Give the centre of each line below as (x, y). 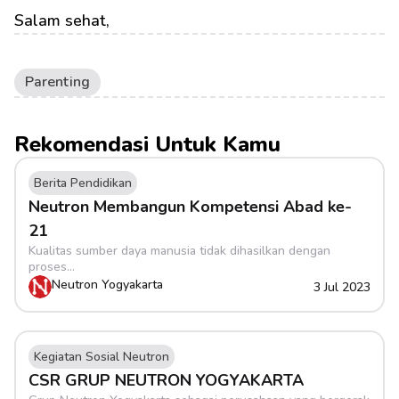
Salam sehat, (62, 20)
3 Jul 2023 (342, 287)
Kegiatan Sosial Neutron (102, 357)
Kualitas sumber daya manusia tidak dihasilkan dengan (179, 251)
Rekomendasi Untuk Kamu (147, 144)
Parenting (57, 82)
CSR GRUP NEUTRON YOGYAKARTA (166, 380)
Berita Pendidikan (83, 183)
